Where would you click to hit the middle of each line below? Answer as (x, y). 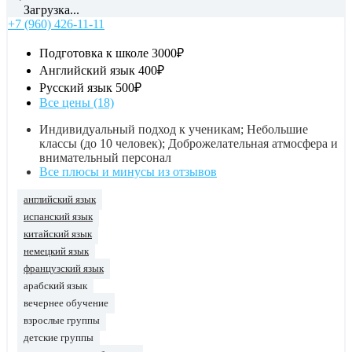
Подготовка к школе (94, 53)
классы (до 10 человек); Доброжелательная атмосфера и (189, 143)
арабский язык (55, 286)
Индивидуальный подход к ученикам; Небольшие (174, 129)
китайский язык (58, 234)
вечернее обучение (66, 303)
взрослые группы (62, 320)
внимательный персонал (105, 157)
